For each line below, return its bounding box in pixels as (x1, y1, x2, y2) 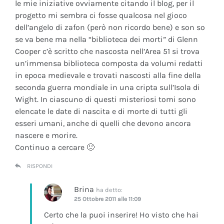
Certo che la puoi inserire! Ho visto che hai (44, 209, 198, 219)
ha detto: (96, 185, 122, 193)
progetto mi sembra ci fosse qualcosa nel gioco (15, 10, 187, 20)
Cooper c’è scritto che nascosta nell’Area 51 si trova (15, 46, 199, 56)
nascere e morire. (15, 130, 77, 140)
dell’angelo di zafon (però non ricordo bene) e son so (15, 22, 205, 32)
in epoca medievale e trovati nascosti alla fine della (15, 70, 201, 80)
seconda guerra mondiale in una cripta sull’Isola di (15, 82, 200, 92)
